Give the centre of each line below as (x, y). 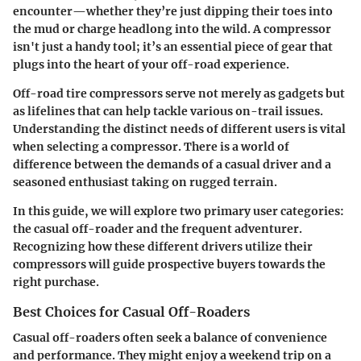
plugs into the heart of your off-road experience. (151, 64)
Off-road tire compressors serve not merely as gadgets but (179, 93)
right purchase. (56, 282)
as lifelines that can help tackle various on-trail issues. (168, 111)
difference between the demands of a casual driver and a (172, 164)
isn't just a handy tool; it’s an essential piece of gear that (173, 46)
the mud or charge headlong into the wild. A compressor (172, 29)
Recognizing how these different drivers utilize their (163, 246)
